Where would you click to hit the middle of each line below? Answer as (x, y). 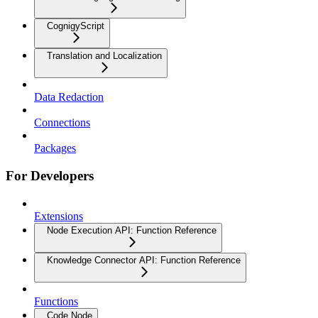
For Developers (50, 175)
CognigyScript (76, 26)
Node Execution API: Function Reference (132, 230)
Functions (56, 301)
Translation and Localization (104, 56)
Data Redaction (69, 97)
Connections (62, 123)
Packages (55, 148)
